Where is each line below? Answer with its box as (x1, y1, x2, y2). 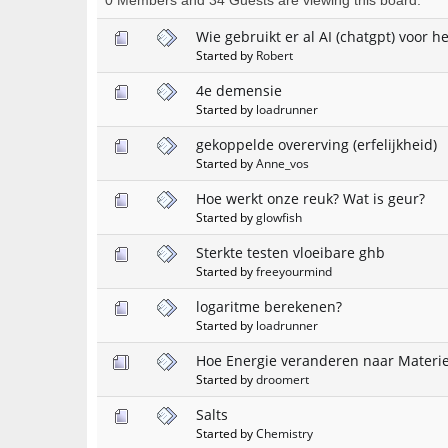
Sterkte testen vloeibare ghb (196, 242, 385, 262)
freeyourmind (256, 262, 332, 279)
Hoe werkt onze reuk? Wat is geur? (196, 188, 425, 208)
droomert (256, 370, 309, 387)
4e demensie (196, 80, 282, 100)
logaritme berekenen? (196, 296, 342, 316)
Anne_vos (256, 154, 309, 171)
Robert (256, 46, 293, 63)
